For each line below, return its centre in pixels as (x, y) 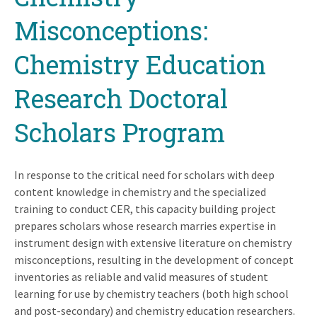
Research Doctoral (121, 98)
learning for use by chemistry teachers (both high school (151, 293)
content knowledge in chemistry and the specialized (140, 191)
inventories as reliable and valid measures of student (141, 276)
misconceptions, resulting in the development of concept (154, 259)
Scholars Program (120, 132)
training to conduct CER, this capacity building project (145, 208)
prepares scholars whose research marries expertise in (145, 225)
